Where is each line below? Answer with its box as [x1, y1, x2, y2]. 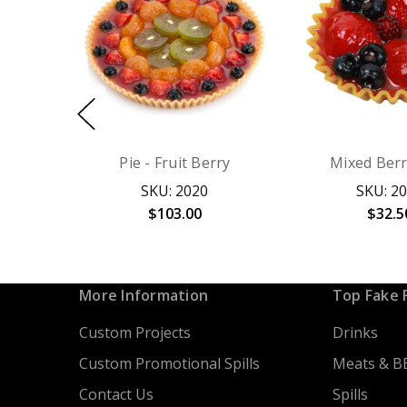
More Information [79, 285, 208, 306]
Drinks [332, 323, 378, 343]
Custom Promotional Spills [79, 353, 260, 374]
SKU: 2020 [141, 181, 209, 202]
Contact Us [79, 384, 154, 405]
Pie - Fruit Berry [119, 153, 231, 174]
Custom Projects [79, 323, 191, 343]
